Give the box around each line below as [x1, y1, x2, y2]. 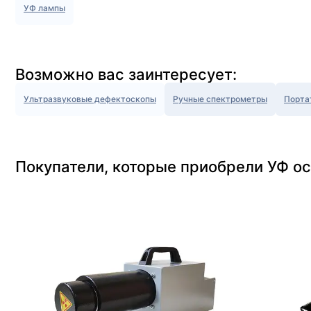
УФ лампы [24, 3, 65, 14]
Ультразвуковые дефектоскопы [24, 94, 156, 105]
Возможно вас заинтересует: [15, 65, 237, 84]
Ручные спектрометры [173, 94, 267, 105]
